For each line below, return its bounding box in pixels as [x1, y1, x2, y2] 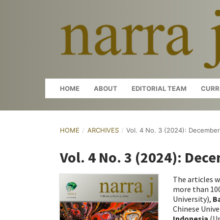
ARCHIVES [87, 126, 119, 134]
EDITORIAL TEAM [132, 84, 187, 92]
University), [173, 194, 213, 204]
